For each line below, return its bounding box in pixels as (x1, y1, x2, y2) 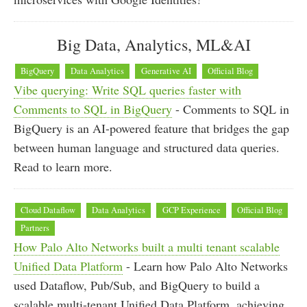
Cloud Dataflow (21, 204, 76, 216)
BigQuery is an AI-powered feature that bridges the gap (14, 120, 289, 137)
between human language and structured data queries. (14, 139, 280, 156)
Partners (21, 221, 50, 234)
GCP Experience (162, 204, 221, 216)
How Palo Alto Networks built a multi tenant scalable (14, 238, 280, 255)
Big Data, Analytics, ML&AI (56, 34, 251, 56)
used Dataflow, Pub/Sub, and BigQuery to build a (14, 276, 260, 293)
